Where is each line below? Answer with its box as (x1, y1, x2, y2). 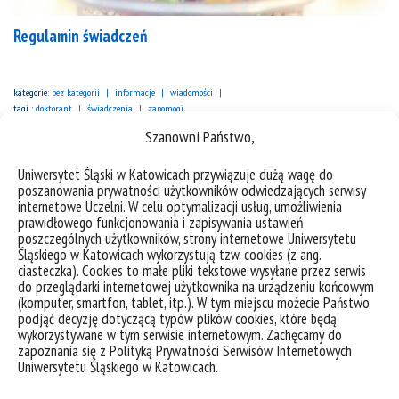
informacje (115, 85, 155, 100)
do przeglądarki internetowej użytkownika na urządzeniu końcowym (18, 277, 374, 297)
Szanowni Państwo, (144, 126, 255, 147)
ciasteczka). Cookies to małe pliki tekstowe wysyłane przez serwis (18, 261, 366, 281)
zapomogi (148, 102, 183, 116)
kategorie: (13, 85, 52, 100)
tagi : (13, 102, 36, 116)
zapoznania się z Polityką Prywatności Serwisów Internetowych (18, 341, 352, 361)
